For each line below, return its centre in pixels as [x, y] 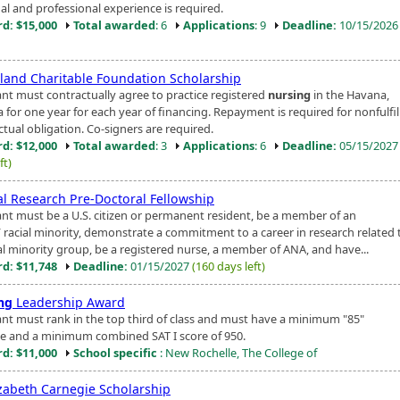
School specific [115, 352]
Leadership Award [69, 302]
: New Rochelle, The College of [237, 352]
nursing [289, 94]
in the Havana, [350, 94]
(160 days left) [229, 266]
